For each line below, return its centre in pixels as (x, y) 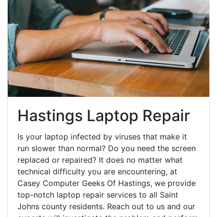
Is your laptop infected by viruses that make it (102, 137)
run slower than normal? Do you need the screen (107, 148)
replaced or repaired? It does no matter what (100, 160)
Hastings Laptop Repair (104, 116)
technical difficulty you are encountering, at (97, 172)
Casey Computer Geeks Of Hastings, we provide (107, 183)
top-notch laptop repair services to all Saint (98, 195)
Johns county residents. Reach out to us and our (106, 207)
